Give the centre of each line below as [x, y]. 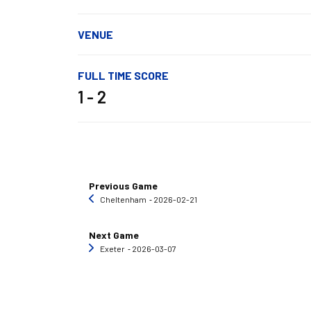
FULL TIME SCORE [123, 76]
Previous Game [123, 186]
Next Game [114, 235]
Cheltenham [123, 200]
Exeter [112, 249]
